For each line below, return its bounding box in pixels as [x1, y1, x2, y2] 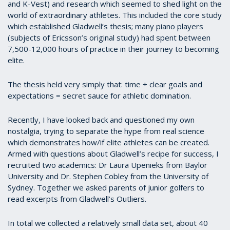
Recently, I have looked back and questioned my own [8, 114, 195, 125]
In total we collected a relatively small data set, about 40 [8, 217, 208, 228]
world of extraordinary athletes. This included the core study [8, 9, 222, 20]
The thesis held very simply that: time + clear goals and [8, 79, 202, 89]
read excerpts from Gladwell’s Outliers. [8, 193, 146, 204]
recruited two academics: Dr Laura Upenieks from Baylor [8, 159, 207, 170]
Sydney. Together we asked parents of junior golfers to [8, 182, 204, 193]
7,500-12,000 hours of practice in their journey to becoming [8, 43, 219, 54]
